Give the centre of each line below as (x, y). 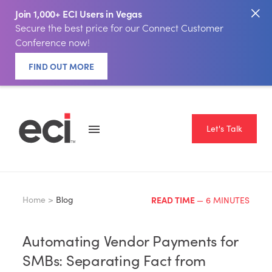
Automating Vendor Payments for (131, 240)
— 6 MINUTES (223, 200)
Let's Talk (225, 128)
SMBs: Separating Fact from (114, 260)
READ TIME (174, 200)
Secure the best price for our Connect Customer (119, 28)
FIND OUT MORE (61, 66)
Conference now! (52, 42)
